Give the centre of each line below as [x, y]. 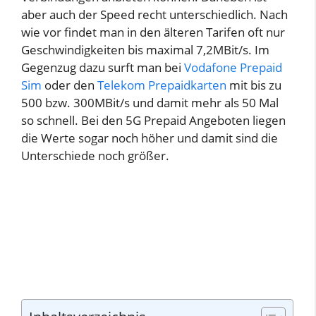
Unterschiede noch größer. [95, 155]
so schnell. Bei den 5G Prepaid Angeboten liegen [153, 120]
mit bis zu [254, 85]
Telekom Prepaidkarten [162, 85]
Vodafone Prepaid [233, 67]
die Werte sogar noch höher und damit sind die [150, 138]
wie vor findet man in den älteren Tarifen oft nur [153, 32]
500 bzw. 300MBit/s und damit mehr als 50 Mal [150, 102]
